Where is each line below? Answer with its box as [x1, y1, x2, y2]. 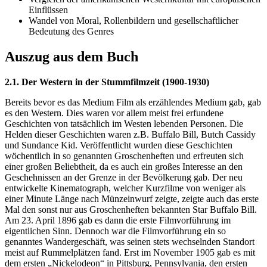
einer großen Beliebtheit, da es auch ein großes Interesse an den [5, 162, 243, 172]
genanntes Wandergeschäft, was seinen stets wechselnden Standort [5, 237, 254, 247]
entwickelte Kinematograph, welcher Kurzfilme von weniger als [5, 183, 246, 194]
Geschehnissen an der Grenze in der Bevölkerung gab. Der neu [5, 172, 243, 183]
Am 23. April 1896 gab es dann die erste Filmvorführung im [5, 215, 231, 226]
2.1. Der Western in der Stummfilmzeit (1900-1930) [5, 77, 209, 88]
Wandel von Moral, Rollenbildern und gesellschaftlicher [29, 15, 238, 26]
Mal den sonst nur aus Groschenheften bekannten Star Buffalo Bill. [5, 204, 257, 215]
